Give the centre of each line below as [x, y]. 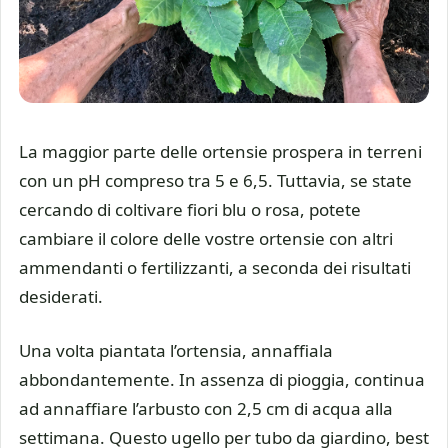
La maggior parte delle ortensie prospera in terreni [220, 151]
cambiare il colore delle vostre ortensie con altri [206, 238]
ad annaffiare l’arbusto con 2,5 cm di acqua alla [206, 409]
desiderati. [61, 296]
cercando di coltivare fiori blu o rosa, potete [190, 209]
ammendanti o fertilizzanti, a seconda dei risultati [215, 267]
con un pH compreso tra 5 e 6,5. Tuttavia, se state [215, 180]
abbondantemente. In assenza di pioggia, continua [222, 380]
